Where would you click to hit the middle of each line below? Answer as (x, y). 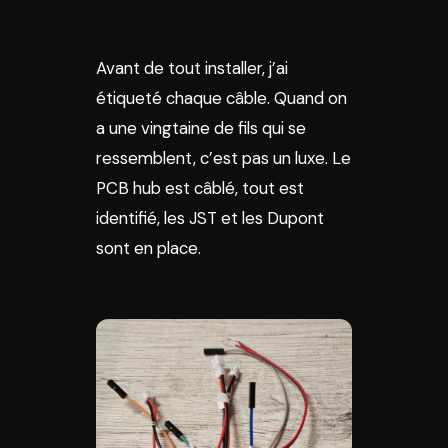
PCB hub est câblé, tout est (200, 188)
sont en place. (148, 248)
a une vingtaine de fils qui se (201, 128)
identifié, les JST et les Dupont (210, 218)
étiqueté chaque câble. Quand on (221, 98)
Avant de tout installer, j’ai (192, 68)
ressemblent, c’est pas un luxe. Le (223, 158)
